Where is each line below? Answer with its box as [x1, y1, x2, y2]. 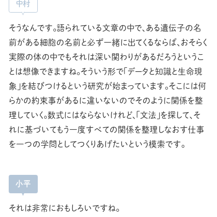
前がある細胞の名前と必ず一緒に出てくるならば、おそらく [8, 36, 207, 48]
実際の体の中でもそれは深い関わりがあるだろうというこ [8, 51, 204, 62]
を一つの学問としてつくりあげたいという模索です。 [8, 138, 185, 150]
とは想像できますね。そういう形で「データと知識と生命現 [8, 65, 202, 77]
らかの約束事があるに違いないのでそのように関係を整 [8, 94, 203, 106]
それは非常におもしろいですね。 [8, 202, 120, 214]
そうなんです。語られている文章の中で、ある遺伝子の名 [8, 22, 201, 33]
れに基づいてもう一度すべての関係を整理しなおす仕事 [8, 124, 204, 135]
